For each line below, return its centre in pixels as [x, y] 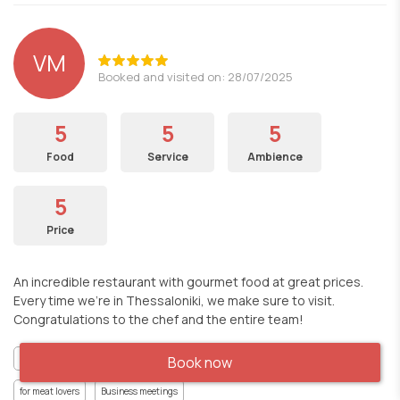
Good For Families [55, 358]
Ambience [275, 157]
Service [167, 157]
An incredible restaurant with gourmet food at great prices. [188, 282]
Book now [200, 362]
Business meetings [139, 391]
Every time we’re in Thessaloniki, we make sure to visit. [174, 300]
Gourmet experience [262, 358]
